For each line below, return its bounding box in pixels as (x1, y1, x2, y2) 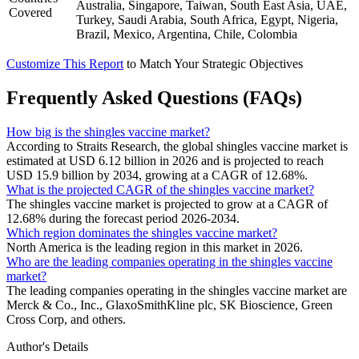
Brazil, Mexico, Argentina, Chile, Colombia (76, 27, 297, 42)
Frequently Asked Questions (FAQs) (6, 87, 302, 109)
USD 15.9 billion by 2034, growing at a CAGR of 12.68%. (6, 167, 308, 182)
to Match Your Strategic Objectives (127, 57, 303, 71)
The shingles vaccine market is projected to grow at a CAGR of (6, 196, 328, 211)
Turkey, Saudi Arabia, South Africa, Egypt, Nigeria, (76, 13, 338, 27)
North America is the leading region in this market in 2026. (6, 240, 303, 254)
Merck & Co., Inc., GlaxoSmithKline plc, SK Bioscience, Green (6, 297, 333, 312)
